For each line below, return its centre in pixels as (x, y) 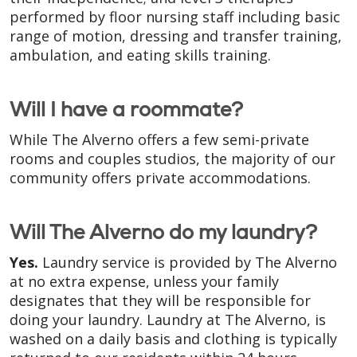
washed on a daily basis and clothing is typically (173, 339)
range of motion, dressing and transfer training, (176, 36)
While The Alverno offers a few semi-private (159, 139)
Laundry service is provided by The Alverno (188, 262)
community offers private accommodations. (160, 178)
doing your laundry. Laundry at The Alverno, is (168, 320)
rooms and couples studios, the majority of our (173, 159)
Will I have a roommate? (126, 109)
